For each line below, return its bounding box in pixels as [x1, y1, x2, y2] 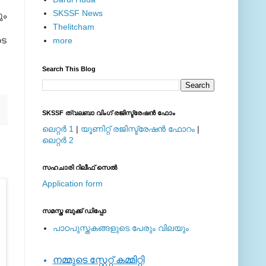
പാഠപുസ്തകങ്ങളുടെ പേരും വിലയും [52, 223, 189, 233]
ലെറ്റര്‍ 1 [42, 123, 74, 134]
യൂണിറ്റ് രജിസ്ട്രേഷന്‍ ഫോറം [81, 123, 195, 134]
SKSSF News [52, 8, 103, 18]
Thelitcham [52, 22, 94, 32]
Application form [42, 178, 103, 188]
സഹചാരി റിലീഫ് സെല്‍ [42, 163, 117, 171]
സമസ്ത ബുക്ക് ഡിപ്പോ [42, 207, 106, 214]
